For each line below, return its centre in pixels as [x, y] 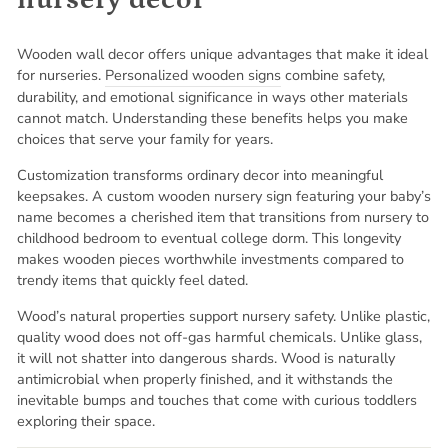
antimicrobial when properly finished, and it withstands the [205, 378]
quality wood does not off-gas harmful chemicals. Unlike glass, [219, 336]
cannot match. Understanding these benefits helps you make [212, 117]
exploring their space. [86, 420]
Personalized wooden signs [193, 74]
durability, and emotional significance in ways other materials [212, 96]
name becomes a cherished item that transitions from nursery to [223, 216]
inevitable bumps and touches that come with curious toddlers [217, 399]
